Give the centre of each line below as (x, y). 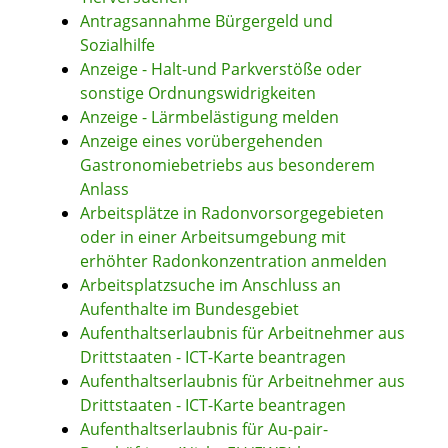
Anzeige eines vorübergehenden (201, 141)
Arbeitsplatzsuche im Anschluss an (210, 285)
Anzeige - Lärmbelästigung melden (209, 117)
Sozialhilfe (117, 45)
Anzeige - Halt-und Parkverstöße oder (221, 69)
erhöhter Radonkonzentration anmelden (233, 261)
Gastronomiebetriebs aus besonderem (227, 165)
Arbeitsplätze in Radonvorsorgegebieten (232, 213)
